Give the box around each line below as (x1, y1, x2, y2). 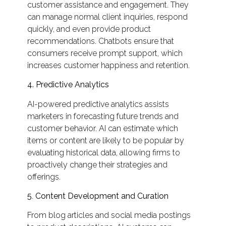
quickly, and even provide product (27, 24, 151, 34)
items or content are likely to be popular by (27, 135, 184, 145)
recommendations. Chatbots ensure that (27, 36, 174, 46)
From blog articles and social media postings (27, 210, 191, 220)
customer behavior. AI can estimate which (27, 123, 178, 133)
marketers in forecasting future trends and (27, 111, 179, 121)
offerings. (27, 172, 61, 182)
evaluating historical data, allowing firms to (27, 147, 180, 157)
